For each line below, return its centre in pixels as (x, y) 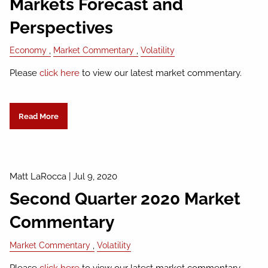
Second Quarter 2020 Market (125, 199)
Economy (28, 51)
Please (25, 73)
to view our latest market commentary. (163, 73)
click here (60, 73)
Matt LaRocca (38, 176)
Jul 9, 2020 (95, 176)
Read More (38, 116)
